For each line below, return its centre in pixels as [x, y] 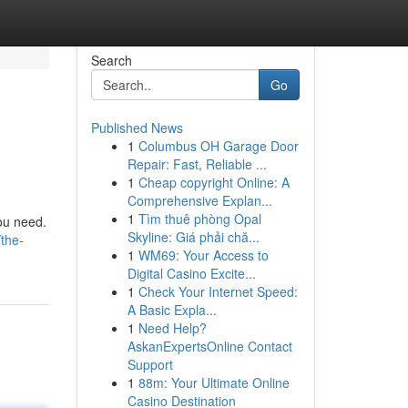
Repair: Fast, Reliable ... [197, 164]
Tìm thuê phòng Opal [199, 219]
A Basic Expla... [172, 310]
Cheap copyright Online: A [214, 182]
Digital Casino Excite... [191, 273]
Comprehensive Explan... [199, 200]
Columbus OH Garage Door [218, 146]
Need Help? [172, 328]
